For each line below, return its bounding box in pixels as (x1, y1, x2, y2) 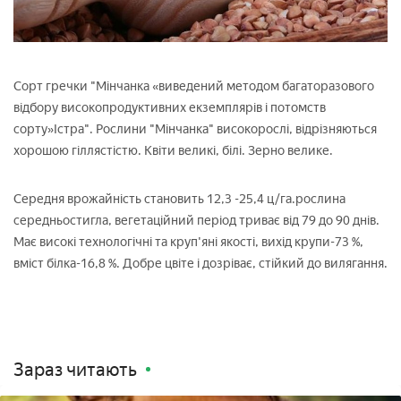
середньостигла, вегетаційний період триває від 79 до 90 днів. (13, 212, 380, 228)
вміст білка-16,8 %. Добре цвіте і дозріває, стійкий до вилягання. (13, 255, 388, 271)
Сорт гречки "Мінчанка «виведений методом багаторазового (13, 78, 374, 94)
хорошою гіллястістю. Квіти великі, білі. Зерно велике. (13, 142, 333, 158)
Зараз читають (13, 358, 137, 380)
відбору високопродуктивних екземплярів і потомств (13, 99, 326, 115)
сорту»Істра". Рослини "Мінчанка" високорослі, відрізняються (13, 121, 377, 137)
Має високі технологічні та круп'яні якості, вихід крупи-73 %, (13, 234, 363, 250)
